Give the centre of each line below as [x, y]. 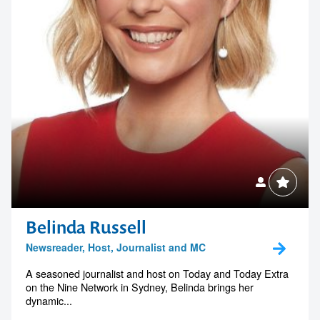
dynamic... [49, 301]
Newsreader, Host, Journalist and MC [116, 247]
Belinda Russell [86, 227]
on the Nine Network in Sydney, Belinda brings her [140, 287]
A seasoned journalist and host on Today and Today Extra [157, 274]
